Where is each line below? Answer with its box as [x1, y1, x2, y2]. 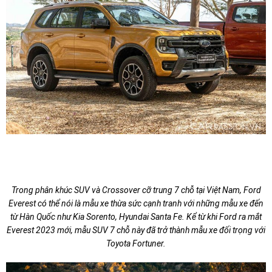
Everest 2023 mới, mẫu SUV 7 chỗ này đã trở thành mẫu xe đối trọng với [7, 225, 265, 236]
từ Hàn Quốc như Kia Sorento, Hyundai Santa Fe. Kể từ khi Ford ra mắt [10, 212, 262, 222]
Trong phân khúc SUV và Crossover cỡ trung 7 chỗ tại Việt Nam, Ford [11, 185, 261, 195]
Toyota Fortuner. [106, 239, 166, 249]
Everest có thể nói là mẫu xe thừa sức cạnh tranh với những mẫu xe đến [8, 199, 263, 209]
